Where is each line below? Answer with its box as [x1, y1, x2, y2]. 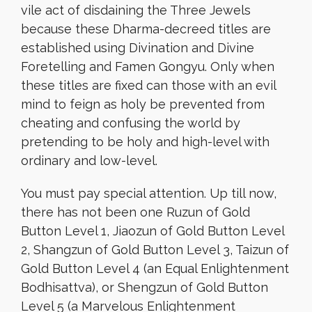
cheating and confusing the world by [21, 116, 240, 130]
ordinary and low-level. [21, 153, 157, 168]
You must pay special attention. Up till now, [21, 186, 276, 201]
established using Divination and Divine [21, 40, 254, 55]
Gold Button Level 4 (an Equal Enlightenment [21, 261, 289, 276]
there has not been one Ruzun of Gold [21, 205, 250, 219]
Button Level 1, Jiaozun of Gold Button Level [21, 224, 284, 238]
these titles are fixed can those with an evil [21, 78, 276, 93]
